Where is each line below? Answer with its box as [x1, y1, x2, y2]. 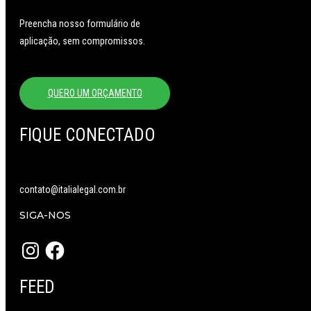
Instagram [19, 237, 58, 249]
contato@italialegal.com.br [19, 183, 126, 195]
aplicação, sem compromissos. [19, 35, 145, 47]
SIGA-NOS [19, 208, 71, 221]
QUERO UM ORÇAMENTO [47, 87, 142, 99]
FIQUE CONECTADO [19, 124, 155, 145]
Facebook [43, 237, 82, 249]
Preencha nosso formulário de [19, 17, 140, 29]
